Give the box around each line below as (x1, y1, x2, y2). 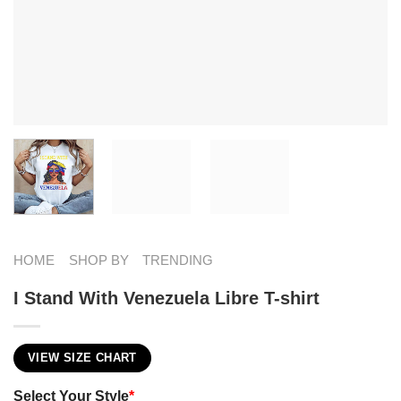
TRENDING (142, 252, 214, 268)
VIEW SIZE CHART (28, 351, 137, 364)
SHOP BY (68, 252, 129, 268)
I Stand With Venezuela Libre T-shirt (13, 287, 320, 308)
